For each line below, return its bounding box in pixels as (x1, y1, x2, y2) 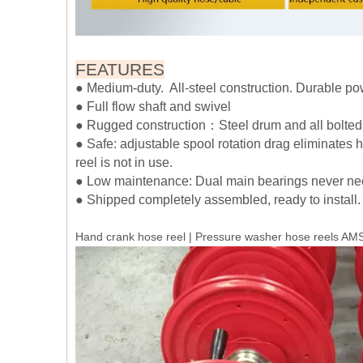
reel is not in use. (75, 154, 173, 169)
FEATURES (75, 59, 164, 79)
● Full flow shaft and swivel (75, 98, 231, 113)
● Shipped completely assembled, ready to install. (75, 191, 361, 207)
